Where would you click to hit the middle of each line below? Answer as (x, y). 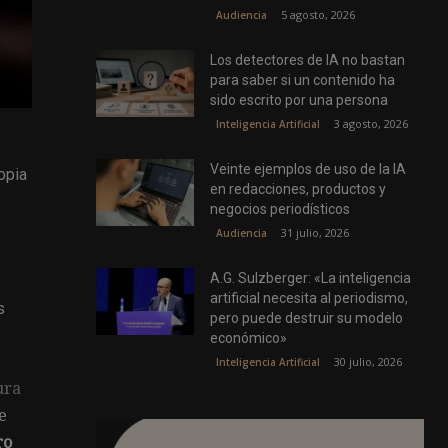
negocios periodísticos (280, 208)
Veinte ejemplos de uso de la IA (308, 168)
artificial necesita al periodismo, (309, 297)
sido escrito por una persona (299, 99)
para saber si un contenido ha (303, 79)
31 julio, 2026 (315, 232)
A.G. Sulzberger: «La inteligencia (311, 277)
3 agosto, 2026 (371, 123)
